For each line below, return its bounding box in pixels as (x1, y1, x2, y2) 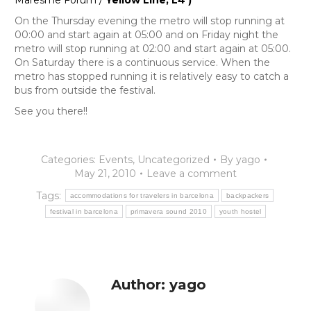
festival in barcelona (49, 208, 118, 216)
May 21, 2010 (74, 167, 136, 180)
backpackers (226, 192, 269, 200)
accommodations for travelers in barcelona (69, 192, 214, 200)
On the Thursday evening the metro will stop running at (14, 15, 285, 28)
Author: (111, 276, 165, 294)
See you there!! (14, 105, 87, 118)
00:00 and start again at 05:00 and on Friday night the (14, 28, 278, 42)
